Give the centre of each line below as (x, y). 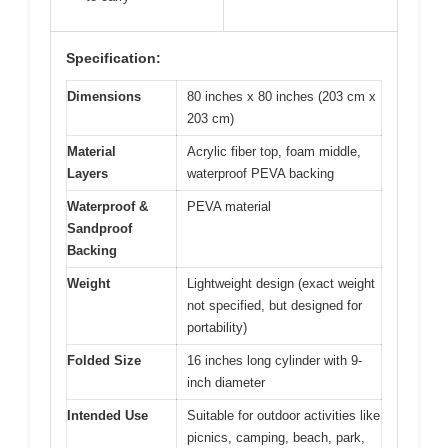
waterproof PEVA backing (260, 174)
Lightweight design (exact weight (281, 284)
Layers (87, 174)
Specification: (113, 58)
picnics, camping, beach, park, (276, 438)
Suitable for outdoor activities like (283, 416)
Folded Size (104, 361)
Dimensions (104, 97)
